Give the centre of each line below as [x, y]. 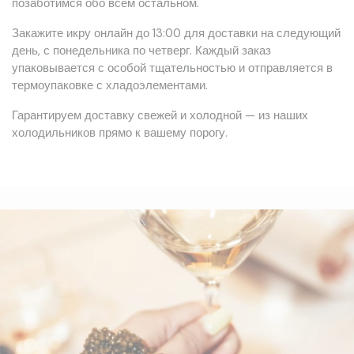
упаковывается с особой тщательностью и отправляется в [172, 68]
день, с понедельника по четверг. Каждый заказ [141, 51]
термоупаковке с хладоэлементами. [110, 86]
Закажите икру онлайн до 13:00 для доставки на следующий [176, 34]
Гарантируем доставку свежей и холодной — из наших [160, 116]
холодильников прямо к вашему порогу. [120, 133]
